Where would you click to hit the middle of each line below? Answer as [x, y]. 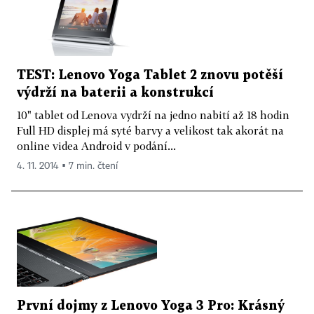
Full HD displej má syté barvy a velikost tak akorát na [150, 130]
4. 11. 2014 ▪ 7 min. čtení [67, 166]
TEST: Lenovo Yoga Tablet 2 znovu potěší [150, 75]
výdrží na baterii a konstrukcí [115, 93]
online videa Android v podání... [96, 145]
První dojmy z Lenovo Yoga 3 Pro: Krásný [151, 306]
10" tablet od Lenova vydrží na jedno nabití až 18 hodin [153, 115]
